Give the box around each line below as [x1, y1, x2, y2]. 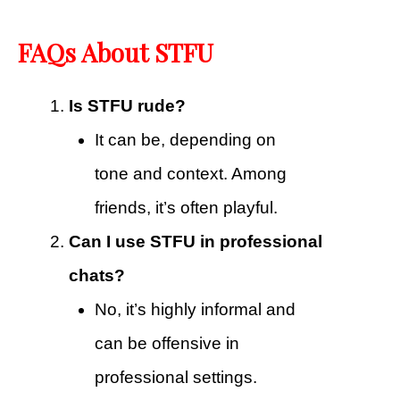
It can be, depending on [94, 130, 276, 150]
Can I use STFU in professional [69, 232, 322, 252]
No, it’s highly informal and [94, 300, 296, 320]
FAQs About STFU [18, 36, 213, 70]
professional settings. [94, 368, 257, 387]
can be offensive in [94, 334, 239, 354]
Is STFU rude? [69, 96, 186, 116]
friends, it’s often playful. [94, 198, 278, 218]
